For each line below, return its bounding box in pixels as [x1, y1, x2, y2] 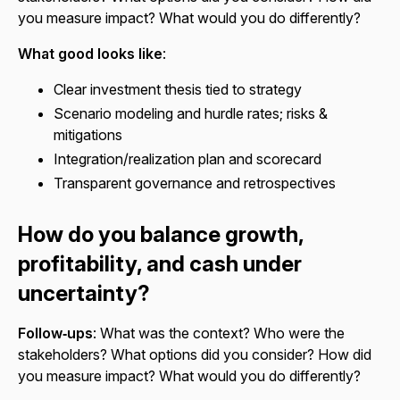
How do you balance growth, [18, 221, 304, 247]
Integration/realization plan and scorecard [54, 150, 321, 169]
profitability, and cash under [18, 250, 302, 277]
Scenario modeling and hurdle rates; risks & [54, 104, 328, 123]
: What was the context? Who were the [93, 323, 345, 342]
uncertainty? [18, 279, 150, 306]
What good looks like [18, 44, 162, 62]
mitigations [54, 126, 122, 145]
